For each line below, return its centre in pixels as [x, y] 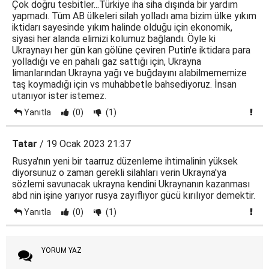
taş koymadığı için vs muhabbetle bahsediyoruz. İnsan [124, 84]
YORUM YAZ [61, 250]
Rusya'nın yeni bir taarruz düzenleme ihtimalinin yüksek [125, 161]
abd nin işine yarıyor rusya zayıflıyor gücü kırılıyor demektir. [134, 195]
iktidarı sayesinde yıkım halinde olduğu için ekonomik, [122, 27]
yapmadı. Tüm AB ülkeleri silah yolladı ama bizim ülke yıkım [134, 16]
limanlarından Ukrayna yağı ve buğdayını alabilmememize [129, 73]
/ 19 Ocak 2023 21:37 [84, 144]
